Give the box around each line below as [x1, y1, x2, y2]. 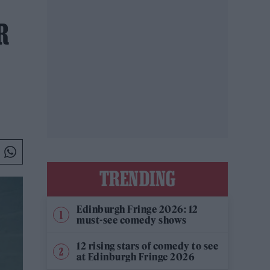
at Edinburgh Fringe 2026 [77, 251, 195, 263]
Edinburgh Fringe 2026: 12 [77, 203, 198, 215]
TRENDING [99, 167, 176, 190]
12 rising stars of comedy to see [77, 240, 218, 252]
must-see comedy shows [77, 214, 187, 226]
